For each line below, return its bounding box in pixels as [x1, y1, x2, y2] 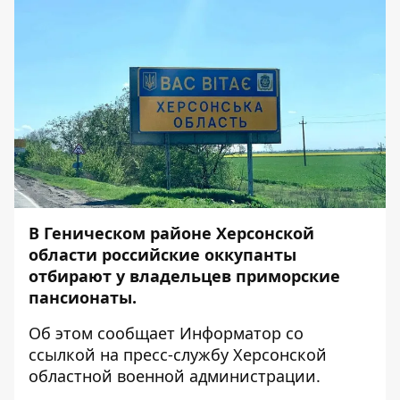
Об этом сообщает [29, 322, 175, 344]
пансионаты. [29, 287, 137, 308]
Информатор [179, 322, 281, 344]
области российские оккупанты [29, 244, 296, 265]
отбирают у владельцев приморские [29, 265, 340, 287]
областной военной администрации [29, 365, 316, 387]
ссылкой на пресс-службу [29, 344, 229, 365]
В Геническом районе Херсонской [29, 222, 314, 244]
